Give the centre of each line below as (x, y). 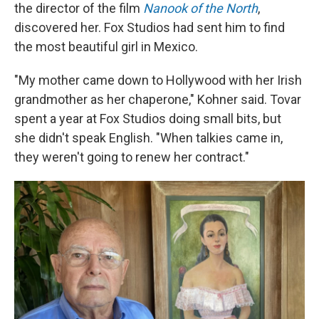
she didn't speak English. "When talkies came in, (148, 137)
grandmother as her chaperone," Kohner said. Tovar (158, 99)
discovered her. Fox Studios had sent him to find (150, 27)
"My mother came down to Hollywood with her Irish (158, 80)
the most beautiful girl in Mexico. (106, 46)
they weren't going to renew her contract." (132, 157)
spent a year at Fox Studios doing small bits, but (148, 118)
